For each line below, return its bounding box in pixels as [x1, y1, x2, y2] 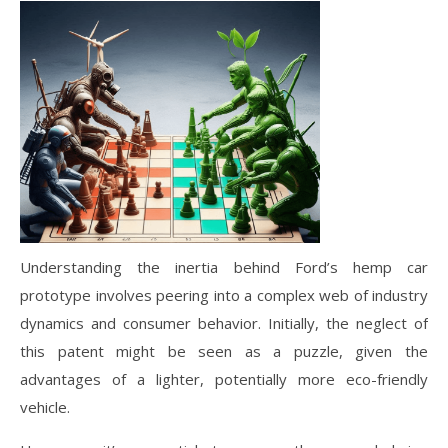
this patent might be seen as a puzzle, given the [20, 340, 428, 361]
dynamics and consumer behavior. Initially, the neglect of [20, 312, 428, 333]
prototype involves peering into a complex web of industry [20, 284, 428, 305]
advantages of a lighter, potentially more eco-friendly [20, 368, 428, 389]
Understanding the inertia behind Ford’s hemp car [20, 256, 428, 277]
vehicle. [20, 396, 70, 417]
